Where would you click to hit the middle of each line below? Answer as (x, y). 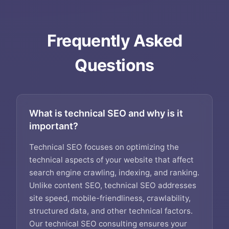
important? (54, 126)
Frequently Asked (114, 41)
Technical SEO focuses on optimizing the (104, 147)
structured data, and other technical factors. (111, 211)
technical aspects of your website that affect (111, 160)
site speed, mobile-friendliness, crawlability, (110, 198)
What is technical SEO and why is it (106, 113)
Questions (114, 65)
